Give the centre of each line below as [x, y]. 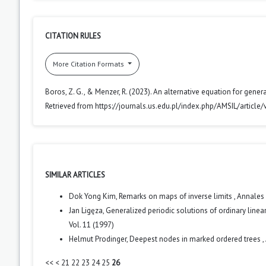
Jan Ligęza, [87, 210]
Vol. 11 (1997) [91, 224]
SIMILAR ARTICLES [75, 175]
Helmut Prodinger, [99, 239]
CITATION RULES [73, 36]
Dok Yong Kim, [94, 196]
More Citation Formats [89, 64]
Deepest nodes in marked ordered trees [196, 239]
